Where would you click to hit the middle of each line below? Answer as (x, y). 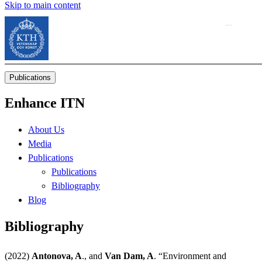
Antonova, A (57, 256)
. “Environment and (190, 256)
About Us (46, 129)
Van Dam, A (129, 256)
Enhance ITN (45, 103)
